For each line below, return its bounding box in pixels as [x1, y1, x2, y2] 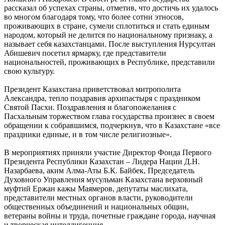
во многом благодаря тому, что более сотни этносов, [4, 12, 184, 21]
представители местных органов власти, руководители [4, 193, 193, 202]
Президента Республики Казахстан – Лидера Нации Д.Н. [4, 157, 200, 166]
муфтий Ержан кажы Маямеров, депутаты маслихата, [4, 184, 188, 193]
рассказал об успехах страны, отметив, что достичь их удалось [4, 3, 218, 12]
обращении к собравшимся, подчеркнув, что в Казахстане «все [4, 121, 220, 130]
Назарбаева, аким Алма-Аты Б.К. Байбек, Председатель [4, 166, 194, 175]
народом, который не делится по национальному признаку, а [4, 30, 212, 39]
